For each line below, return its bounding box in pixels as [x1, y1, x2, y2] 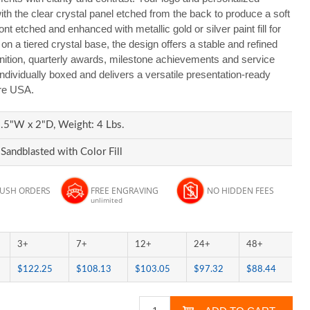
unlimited [90, 195, 122, 205]
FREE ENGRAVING [90, 185, 158, 197]
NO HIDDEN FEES [206, 185, 274, 197]
